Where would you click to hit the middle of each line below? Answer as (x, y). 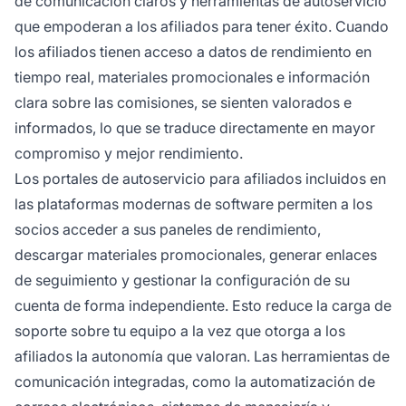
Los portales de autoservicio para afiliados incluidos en (200, 179)
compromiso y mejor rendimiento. (129, 154)
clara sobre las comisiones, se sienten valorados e (183, 103)
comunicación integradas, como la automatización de (195, 382)
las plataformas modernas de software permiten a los (193, 204)
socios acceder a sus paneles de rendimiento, (168, 230)
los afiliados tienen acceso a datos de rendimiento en (193, 52)
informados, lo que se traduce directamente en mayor (195, 128)
